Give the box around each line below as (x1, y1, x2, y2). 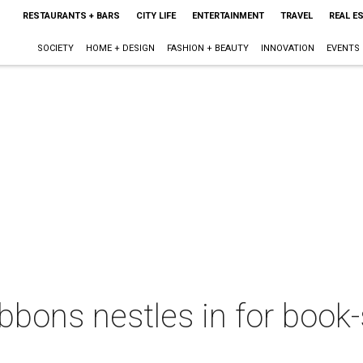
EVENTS (326, 43, 360, 53)
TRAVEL (280, 11, 313, 21)
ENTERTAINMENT (191, 11, 264, 21)
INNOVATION (260, 43, 314, 53)
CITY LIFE (135, 11, 176, 21)
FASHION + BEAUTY (166, 43, 249, 53)
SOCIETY (36, 43, 74, 53)
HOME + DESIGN (85, 43, 155, 53)
